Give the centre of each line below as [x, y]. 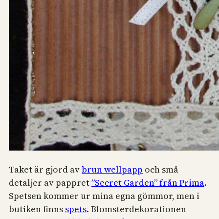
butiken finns [37, 209]
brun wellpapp [112, 170]
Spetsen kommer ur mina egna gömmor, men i [104, 196]
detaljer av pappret [50, 183]
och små [161, 170]
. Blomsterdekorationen [136, 209]
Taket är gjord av [45, 170]
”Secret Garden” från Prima [148, 183]
